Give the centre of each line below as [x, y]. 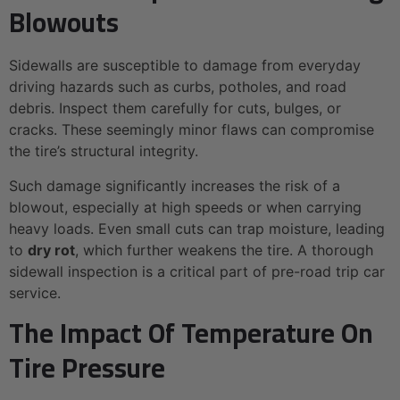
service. [35, 292]
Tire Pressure [87, 368]
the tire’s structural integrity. [104, 151]
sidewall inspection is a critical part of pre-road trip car [197, 271]
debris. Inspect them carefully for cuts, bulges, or [175, 108]
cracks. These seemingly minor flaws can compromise [192, 130]
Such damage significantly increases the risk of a [175, 185]
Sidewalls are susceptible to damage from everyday [185, 66]
